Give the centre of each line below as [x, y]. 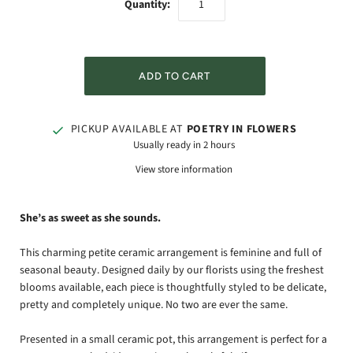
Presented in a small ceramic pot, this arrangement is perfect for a [173, 340]
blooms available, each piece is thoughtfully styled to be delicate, [173, 288]
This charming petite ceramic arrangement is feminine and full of [171, 253]
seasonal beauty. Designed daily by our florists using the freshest [172, 271]
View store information [184, 169]
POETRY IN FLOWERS [242, 129]
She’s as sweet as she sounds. [90, 218]
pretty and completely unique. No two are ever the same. [154, 305]
